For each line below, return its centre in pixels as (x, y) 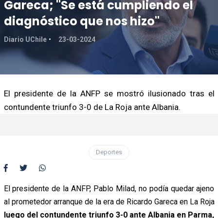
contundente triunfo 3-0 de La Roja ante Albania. (92, 107)
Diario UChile (25, 39)
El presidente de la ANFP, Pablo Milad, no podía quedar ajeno (109, 188)
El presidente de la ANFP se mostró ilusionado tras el (109, 93)
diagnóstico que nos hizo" (82, 21)
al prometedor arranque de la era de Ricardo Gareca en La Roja (109, 201)
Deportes (109, 152)
